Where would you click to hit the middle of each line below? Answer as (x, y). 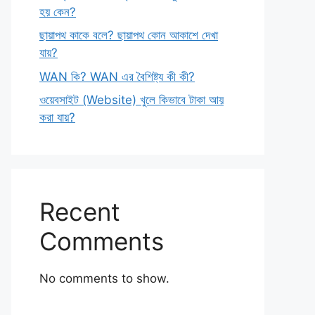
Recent (80, 212)
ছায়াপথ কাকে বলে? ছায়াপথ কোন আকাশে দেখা (129, 35)
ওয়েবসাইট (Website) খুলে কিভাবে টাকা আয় (131, 100)
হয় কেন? (58, 12)
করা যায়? (57, 117)
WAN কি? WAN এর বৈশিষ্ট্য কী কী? (117, 76)
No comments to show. (104, 278)
